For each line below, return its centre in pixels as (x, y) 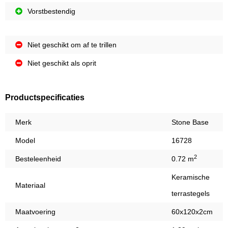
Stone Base (190, 122)
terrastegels (191, 194)
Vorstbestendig (51, 11)
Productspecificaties (45, 98)
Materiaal (30, 186)
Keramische (191, 177)
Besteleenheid (38, 159)
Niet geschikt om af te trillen (72, 45)
